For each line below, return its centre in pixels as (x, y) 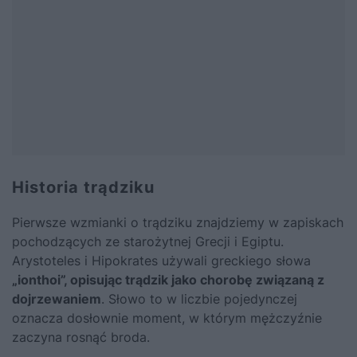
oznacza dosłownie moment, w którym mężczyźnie (167, 318)
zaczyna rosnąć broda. (81, 337)
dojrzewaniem (57, 298)
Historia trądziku (83, 187)
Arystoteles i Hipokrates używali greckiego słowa (161, 260)
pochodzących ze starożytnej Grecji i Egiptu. (148, 241)
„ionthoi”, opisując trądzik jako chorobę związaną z (168, 279)
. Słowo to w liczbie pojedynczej (199, 298)
